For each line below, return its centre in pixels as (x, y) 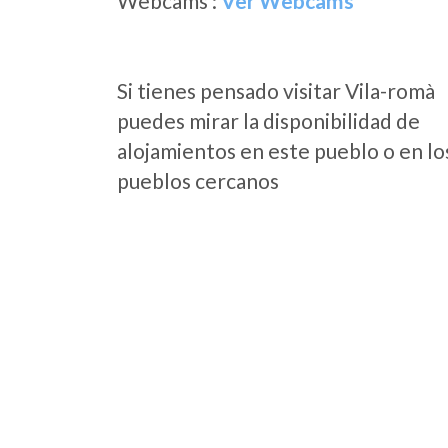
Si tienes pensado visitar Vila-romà (276, 90)
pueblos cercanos (198, 180)
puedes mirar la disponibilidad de (268, 120)
